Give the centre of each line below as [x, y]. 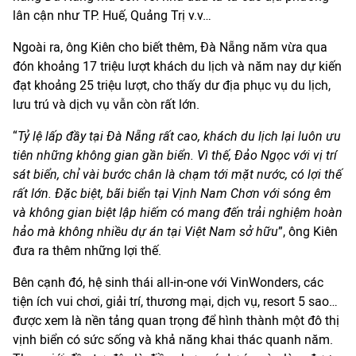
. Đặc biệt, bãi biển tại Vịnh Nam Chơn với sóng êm [190, 194]
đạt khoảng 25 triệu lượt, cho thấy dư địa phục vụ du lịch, [172, 86]
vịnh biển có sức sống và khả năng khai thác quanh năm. [173, 340]
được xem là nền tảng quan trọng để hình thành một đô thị [176, 321]
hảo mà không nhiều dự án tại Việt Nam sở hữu [145, 232]
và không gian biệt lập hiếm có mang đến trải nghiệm [163, 213]
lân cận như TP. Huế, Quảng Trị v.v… [112, 16]
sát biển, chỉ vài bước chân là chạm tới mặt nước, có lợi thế [177, 175]
